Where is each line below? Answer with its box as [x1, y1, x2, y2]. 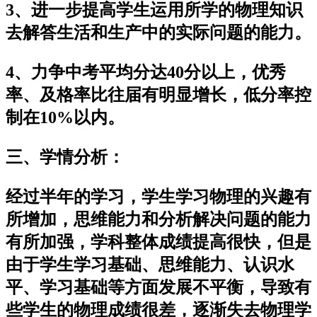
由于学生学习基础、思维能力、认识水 [6, 255, 294, 274]
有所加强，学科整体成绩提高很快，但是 [6, 232, 311, 251]
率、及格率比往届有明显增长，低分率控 [6, 85, 311, 104]
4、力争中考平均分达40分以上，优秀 [6, 62, 286, 81]
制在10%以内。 [6, 108, 125, 127]
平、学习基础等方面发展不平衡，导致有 [6, 277, 311, 296]
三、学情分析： [6, 147, 125, 166]
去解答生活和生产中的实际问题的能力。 [6, 23, 311, 42]
